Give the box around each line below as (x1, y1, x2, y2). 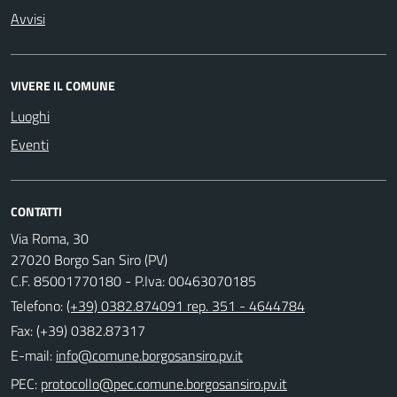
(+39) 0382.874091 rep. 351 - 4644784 (66, 294, 305, 316)
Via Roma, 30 (11, 227, 89, 249)
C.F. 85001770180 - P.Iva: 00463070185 (11, 269, 256, 292)
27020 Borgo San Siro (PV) (11, 248, 167, 270)
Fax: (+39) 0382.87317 (11, 319, 145, 341)
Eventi (11, 133, 49, 155)
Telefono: (11, 294, 66, 316)
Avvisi (11, 7, 45, 29)
